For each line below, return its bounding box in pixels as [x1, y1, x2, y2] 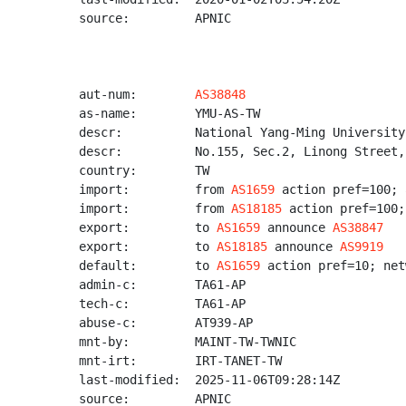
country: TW [79, 163, 209, 178]
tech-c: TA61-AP [79, 296, 246, 311]
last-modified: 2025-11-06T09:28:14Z [79, 372, 340, 387]
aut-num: [79, 87, 195, 101]
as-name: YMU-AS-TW [79, 106, 260, 121]
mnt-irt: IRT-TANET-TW [79, 353, 282, 368]
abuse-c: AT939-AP [79, 315, 253, 330]
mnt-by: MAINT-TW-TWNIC [79, 334, 296, 349]
